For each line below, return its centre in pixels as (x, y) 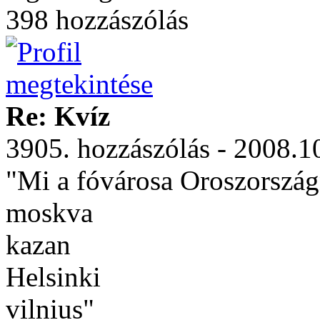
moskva (49, 212)
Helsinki (53, 277)
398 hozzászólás (97, 20)
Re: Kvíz (58, 116)
